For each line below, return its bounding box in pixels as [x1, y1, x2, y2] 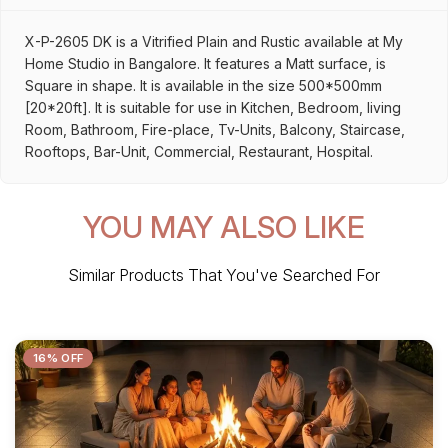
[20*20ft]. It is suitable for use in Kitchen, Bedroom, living [25, 99, 401, 116]
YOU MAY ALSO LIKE [83, 209, 365, 245]
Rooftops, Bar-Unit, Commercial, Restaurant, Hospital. [25, 143, 373, 160]
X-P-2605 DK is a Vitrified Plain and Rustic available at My [25, 33, 403, 50]
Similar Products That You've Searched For [68, 265, 380, 285]
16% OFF [33, 351, 84, 365]
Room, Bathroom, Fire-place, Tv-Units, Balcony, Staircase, [25, 121, 405, 138]
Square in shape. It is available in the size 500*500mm [25, 77, 382, 94]
